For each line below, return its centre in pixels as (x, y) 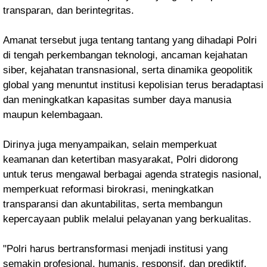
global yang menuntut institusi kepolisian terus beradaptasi (133, 85)
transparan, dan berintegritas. (69, 10)
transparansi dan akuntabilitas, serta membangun (113, 204)
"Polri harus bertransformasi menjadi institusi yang (115, 249)
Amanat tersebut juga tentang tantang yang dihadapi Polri (130, 40)
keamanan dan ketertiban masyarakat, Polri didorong (120, 159)
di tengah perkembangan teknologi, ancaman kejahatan (125, 55)
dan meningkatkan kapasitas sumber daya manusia (117, 100)
